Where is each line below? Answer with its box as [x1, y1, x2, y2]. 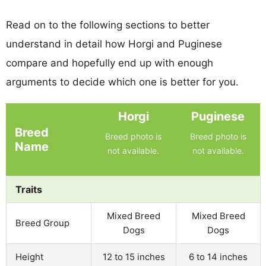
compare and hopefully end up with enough [6, 56, 213, 69]
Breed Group [15, 217, 69, 229]
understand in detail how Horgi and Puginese [6, 37, 222, 50]
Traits [15, 183, 42, 195]
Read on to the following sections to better [6, 18, 210, 31]
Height [15, 251, 43, 262]
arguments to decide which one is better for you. [6, 75, 239, 88]
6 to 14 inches [189, 251, 248, 262]
